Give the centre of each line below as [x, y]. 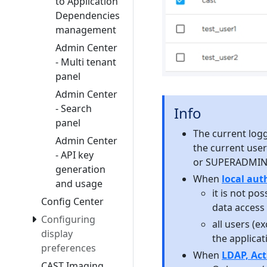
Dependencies [88, 16]
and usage [79, 184]
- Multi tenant [86, 62]
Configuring [68, 220]
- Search [74, 109]
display [57, 234]
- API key [74, 155]
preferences [69, 248]
